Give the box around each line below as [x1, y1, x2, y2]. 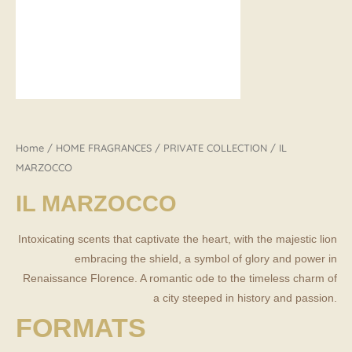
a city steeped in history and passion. [153, 291, 337, 305]
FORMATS [16, 313, 146, 343]
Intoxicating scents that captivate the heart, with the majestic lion [18, 233, 337, 246]
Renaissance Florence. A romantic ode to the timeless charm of [23, 272, 337, 285]
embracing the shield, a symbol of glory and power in [75, 252, 337, 266]
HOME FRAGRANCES [56, 141, 152, 154]
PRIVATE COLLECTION [163, 141, 267, 154]
